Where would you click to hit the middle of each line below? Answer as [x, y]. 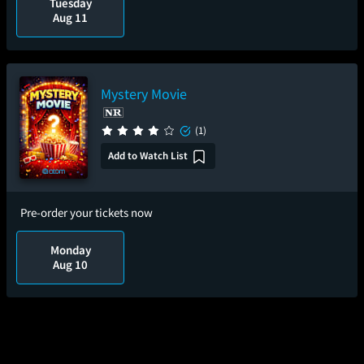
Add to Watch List [148, 156]
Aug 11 [71, 17]
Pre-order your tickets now [87, 212]
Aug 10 [71, 264]
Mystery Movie [144, 94]
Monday [70, 250]
